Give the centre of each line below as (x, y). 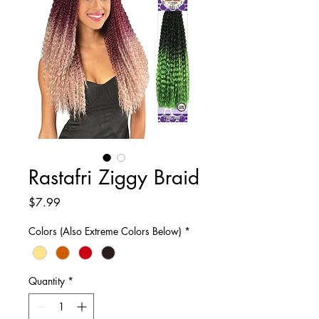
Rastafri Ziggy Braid (114, 178)
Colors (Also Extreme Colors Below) (105, 231)
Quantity (47, 281)
